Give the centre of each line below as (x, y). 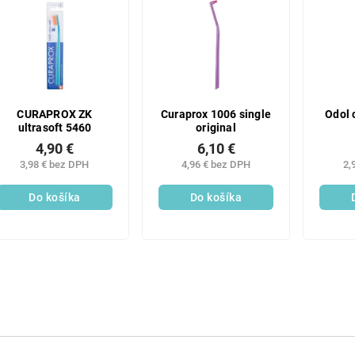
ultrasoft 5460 (55, 128)
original (216, 128)
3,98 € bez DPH (55, 164)
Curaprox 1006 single (216, 114)
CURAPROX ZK (55, 114)
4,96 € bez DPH (216, 164)
